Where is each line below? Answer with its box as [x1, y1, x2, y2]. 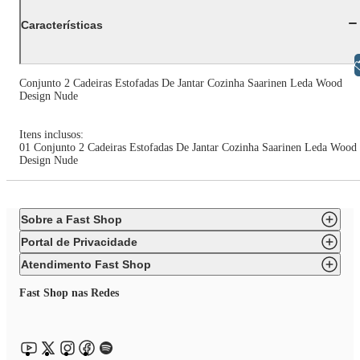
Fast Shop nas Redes [19, 287, 119, 299]
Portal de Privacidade [21, 235, 137, 248]
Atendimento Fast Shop [21, 258, 151, 271]
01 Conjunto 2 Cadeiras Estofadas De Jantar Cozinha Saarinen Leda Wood [19, 141, 357, 153]
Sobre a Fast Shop [21, 213, 122, 226]
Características [21, 18, 103, 31]
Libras [293, 58, 332, 72]
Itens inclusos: [19, 129, 87, 141]
